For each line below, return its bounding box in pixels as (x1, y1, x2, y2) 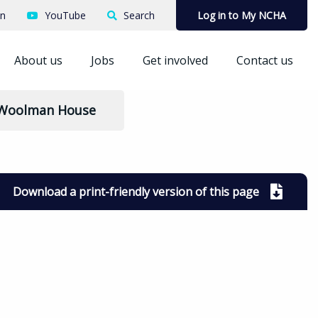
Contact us (236, 53, 293, 68)
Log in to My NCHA (197, 9, 286, 22)
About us (13, 53, 62, 68)
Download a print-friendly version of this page (13, 184, 259, 199)
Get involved (142, 53, 208, 68)
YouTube (45, 9, 86, 22)
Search (124, 9, 155, 22)
